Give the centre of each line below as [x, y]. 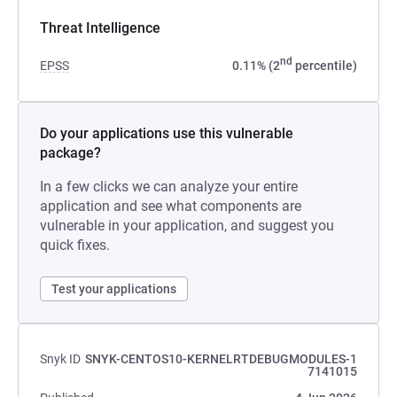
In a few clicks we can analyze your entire [169, 187]
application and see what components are [171, 206]
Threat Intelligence [100, 28]
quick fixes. [75, 245]
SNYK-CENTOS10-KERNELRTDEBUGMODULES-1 [221, 359]
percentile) [325, 66]
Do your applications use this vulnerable [167, 133]
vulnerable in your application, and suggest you [187, 226]
